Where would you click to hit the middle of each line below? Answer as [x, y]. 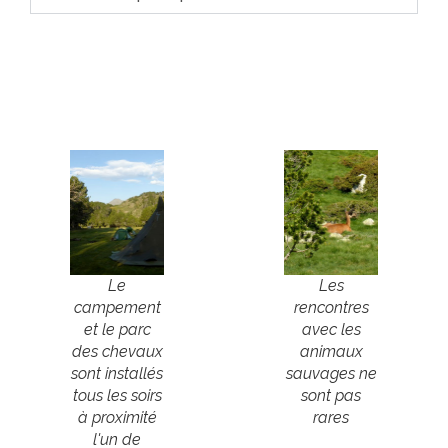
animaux [331, 351]
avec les [331, 329]
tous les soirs [117, 395]
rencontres [331, 307]
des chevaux [117, 351]
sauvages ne [331, 373]
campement [117, 307]
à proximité [117, 417]
